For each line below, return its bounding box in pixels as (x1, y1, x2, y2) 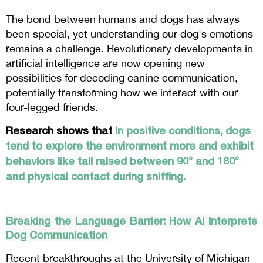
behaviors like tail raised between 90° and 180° (6, 154, 239, 168)
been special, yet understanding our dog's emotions (6, 28, 253, 41)
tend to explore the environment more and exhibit (6, 139, 254, 153)
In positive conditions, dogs (115, 124, 251, 137)
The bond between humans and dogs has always (6, 13, 240, 26)
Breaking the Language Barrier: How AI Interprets (6, 214, 257, 228)
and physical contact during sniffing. (6, 170, 186, 183)
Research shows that (6, 124, 112, 137)
